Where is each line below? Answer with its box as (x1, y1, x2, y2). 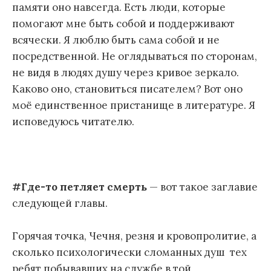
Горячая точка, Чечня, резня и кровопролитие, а (12, 229, 256, 243)
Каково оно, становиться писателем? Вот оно (12, 82, 243, 96)
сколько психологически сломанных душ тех (12, 246, 247, 260)
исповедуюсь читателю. (12, 114, 134, 128)
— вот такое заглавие (147, 180, 258, 194)
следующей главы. (12, 197, 108, 211)
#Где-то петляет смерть (12, 180, 147, 194)
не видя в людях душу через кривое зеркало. (12, 65, 239, 79)
